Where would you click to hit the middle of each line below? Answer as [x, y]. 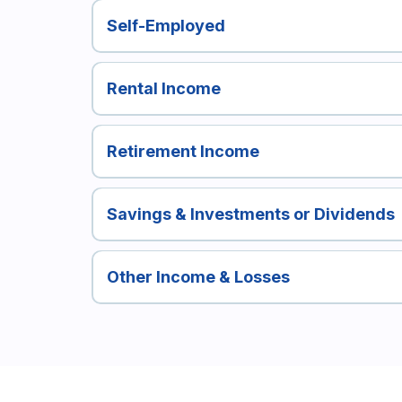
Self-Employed [166, 26]
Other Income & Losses [198, 277]
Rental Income [163, 89]
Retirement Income [183, 152]
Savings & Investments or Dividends [250, 214]
